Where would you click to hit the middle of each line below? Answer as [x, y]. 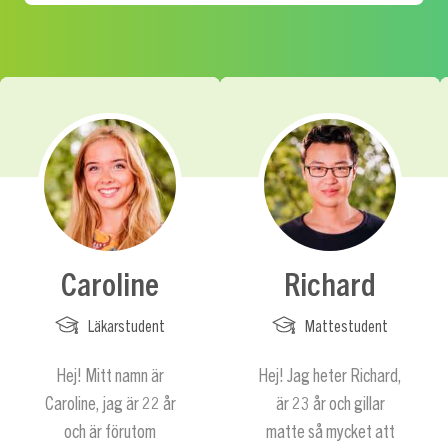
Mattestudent [345, 324]
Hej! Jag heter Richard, [330, 374]
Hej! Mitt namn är [110, 374]
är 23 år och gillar [330, 402]
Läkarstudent [125, 324]
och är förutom [110, 430]
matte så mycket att [330, 430]
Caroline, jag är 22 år [110, 402]
